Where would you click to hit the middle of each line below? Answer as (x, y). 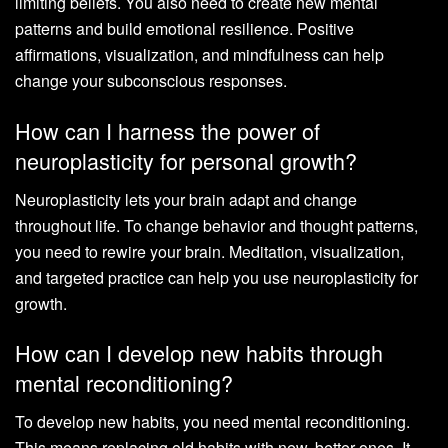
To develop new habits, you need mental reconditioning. (212, 421)
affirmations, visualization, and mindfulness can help (199, 55)
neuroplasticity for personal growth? (186, 160)
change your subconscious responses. (151, 81)
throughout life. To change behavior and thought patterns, (216, 225)
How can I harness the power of (167, 130)
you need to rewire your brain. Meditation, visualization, (209, 251)
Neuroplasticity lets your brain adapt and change (186, 199)
